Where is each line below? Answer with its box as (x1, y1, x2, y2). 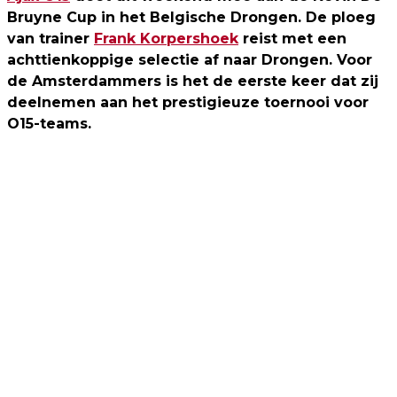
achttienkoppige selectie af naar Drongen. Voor (7, 51, 372, 69)
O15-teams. (7, 115, 91, 133)
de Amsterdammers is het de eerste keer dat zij (7, 73, 378, 90)
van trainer (7, 30, 94, 48)
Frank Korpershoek (94, 30, 238, 48)
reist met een (238, 30, 346, 48)
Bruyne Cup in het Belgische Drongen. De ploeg (7, 9, 376, 27)
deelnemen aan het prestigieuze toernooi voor (7, 94, 369, 112)
